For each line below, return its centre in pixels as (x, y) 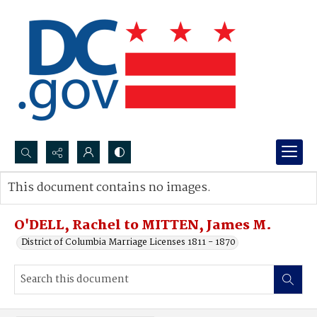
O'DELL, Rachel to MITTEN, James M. (143, 226)
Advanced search (58, 202)
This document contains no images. (109, 188)
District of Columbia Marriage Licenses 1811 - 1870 (128, 242)
